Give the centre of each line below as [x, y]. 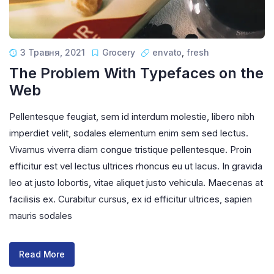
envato [167, 52]
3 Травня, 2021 [53, 52]
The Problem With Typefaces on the [136, 73]
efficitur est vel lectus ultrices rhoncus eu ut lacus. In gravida [136, 166]
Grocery [118, 52]
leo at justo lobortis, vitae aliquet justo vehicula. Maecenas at [136, 182]
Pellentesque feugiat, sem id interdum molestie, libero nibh [132, 116]
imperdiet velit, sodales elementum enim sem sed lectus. [129, 133]
